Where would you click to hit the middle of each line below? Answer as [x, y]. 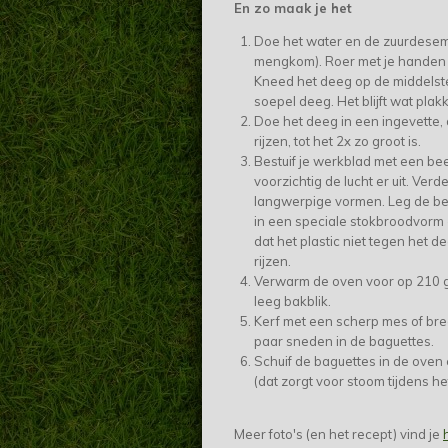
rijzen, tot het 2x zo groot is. [337, 140]
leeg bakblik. [292, 300]
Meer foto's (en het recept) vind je [338, 433]
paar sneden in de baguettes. [343, 340]
